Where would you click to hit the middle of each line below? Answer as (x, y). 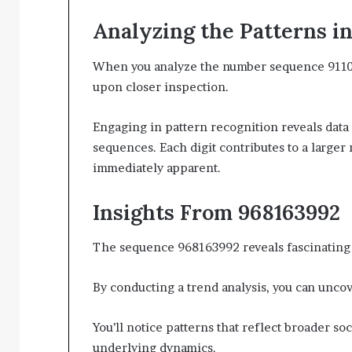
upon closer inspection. (161, 86)
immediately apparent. (157, 167)
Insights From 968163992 (216, 212)
